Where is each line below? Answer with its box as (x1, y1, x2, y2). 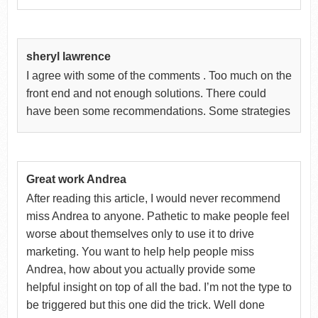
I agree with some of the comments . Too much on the (26, 69, 292, 82)
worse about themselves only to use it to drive (26, 227, 254, 240)
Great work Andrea (26, 172, 126, 185)
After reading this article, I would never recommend (26, 192, 280, 204)
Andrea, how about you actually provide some (26, 263, 256, 275)
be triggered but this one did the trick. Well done (26, 298, 265, 311)
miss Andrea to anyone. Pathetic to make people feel (26, 209, 290, 222)
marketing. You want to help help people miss (26, 245, 254, 258)
